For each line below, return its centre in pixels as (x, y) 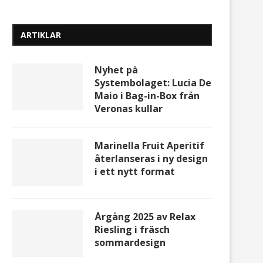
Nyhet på (116, 70)
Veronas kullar (129, 109)
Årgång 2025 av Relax (145, 217)
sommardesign (130, 243)
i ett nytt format (135, 172)
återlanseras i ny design (151, 159)
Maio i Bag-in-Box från (147, 96)
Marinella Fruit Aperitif (149, 146)
